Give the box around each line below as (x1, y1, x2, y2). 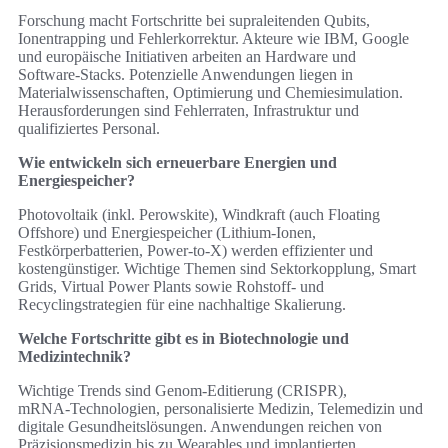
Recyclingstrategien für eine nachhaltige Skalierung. (18, 296, 346, 314)
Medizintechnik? (18, 348, 131, 366)
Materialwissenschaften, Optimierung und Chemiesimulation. (18, 84, 403, 102)
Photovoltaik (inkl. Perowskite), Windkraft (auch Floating (18, 206, 380, 224)
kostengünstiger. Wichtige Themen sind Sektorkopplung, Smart (18, 260, 416, 278)
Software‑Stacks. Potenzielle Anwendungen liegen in (18, 66, 353, 84)
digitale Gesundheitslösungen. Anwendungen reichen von (18, 418, 382, 436)
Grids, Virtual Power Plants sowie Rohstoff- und (18, 278, 324, 296)
